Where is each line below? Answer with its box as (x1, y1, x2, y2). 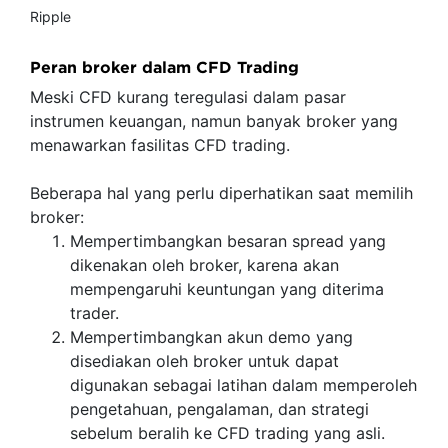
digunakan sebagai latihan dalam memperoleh (70, 375, 417, 395)
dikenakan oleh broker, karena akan (70, 255, 339, 275)
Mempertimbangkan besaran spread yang (70, 231, 386, 251)
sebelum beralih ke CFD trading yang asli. (70, 423, 385, 443)
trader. (70, 303, 119, 323)
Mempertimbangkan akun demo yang (70, 327, 353, 347)
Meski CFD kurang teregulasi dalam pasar (30, 87, 346, 107)
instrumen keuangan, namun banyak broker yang (30, 111, 398, 131)
